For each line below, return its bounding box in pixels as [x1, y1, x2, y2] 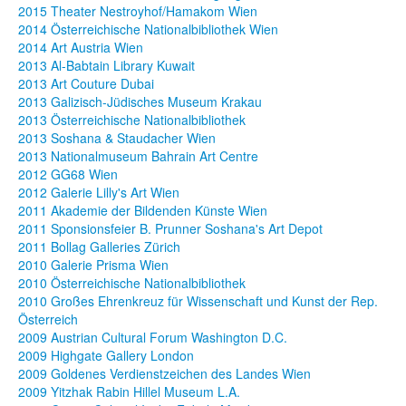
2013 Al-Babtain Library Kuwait [18, 56, 195, 75]
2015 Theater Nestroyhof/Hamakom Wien [18, 2, 257, 21]
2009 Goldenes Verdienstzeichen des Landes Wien [18, 364, 311, 383]
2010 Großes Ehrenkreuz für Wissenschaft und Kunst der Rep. [18, 292, 378, 311]
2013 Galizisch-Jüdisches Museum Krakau [18, 92, 262, 111]
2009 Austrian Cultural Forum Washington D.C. [18, 328, 287, 347]
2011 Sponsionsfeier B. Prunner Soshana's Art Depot [18, 219, 323, 238]
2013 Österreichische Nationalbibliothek [18, 111, 246, 130]
